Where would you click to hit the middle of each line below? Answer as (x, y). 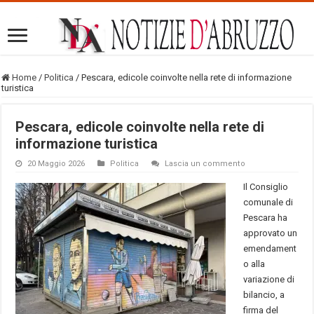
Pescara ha (266, 217)
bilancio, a (264, 294)
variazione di (269, 279)
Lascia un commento (205, 163)
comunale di (268, 202)
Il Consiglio (266, 186)
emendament (270, 248)
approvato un (271, 233)
